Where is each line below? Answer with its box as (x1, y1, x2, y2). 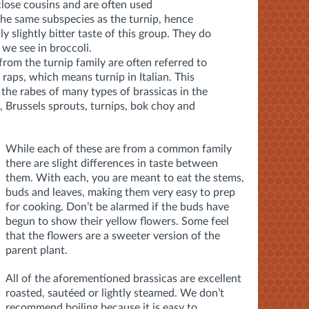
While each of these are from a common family (6, 143, 232, 154)
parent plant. (6, 244, 68, 256)
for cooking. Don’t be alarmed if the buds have (6, 201, 229, 212)
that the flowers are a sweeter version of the (6, 230, 220, 241)
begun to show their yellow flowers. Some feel (6, 215, 229, 227)
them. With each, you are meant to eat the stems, (6, 172, 244, 183)
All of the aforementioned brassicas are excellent (6, 272, 241, 284)
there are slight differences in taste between (6, 157, 218, 169)
